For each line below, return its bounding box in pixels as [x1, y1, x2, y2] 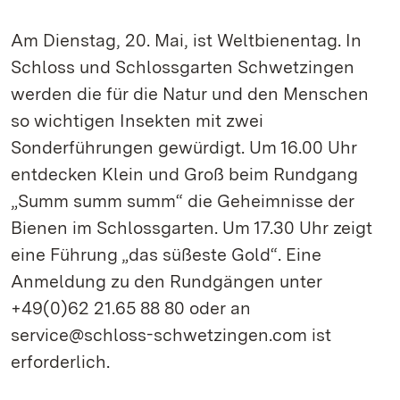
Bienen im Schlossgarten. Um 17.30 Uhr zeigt [11, 217, 372, 238]
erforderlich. [11, 351, 110, 372]
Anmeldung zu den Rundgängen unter [11, 271, 322, 292]
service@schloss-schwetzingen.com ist [11, 324, 331, 346]
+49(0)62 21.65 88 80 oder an [11, 297, 251, 319]
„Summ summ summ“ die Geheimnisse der [11, 190, 354, 212]
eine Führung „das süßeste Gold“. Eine [11, 244, 321, 265]
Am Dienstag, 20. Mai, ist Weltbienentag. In [11, 29, 362, 51]
